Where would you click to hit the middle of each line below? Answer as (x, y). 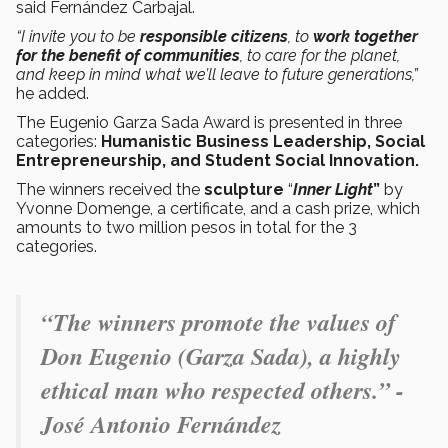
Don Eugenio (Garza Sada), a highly (221, 356)
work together (365, 37)
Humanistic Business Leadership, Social (261, 142)
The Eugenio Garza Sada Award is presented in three (209, 123)
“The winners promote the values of (218, 322)
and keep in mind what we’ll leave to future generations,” (217, 75)
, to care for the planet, (320, 56)
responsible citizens (214, 37)
